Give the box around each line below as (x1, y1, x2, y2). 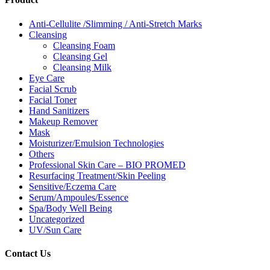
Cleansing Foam (53, 40, 115, 51)
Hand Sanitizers (29, 105, 89, 116)
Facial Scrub (29, 83, 77, 94)
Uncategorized (29, 213, 84, 224)
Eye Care (29, 72, 64, 83)
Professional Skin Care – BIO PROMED (29, 159, 186, 170)
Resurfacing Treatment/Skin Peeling (29, 170, 166, 181)
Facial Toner (29, 94, 77, 105)
